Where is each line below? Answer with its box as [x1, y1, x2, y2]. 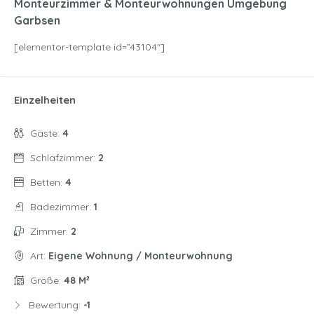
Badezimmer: [30, 200, 94, 214]
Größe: [30, 274, 64, 287]
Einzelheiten [14, 93, 76, 107]
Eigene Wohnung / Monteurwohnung [48, 250, 233, 263]
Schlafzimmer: [30, 151, 98, 165]
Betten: [30, 176, 65, 189]
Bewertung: [29, 299, 83, 312]
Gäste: [30, 127, 62, 140]
